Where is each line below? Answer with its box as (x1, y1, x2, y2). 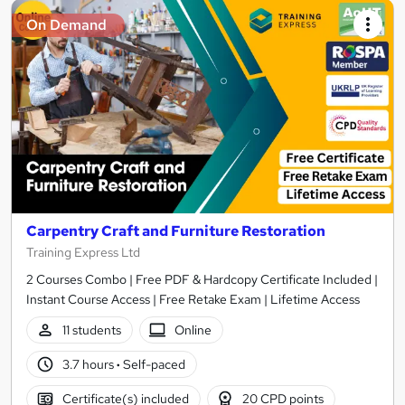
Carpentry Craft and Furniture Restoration (26, 221, 325, 241)
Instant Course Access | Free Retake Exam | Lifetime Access (26, 291, 360, 308)
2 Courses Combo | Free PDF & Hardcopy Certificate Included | (26, 271, 378, 288)
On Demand (26, 14, 107, 34)
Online (174, 321, 212, 338)
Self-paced (119, 355, 185, 372)
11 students (61, 321, 121, 338)
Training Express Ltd (26, 244, 140, 261)
